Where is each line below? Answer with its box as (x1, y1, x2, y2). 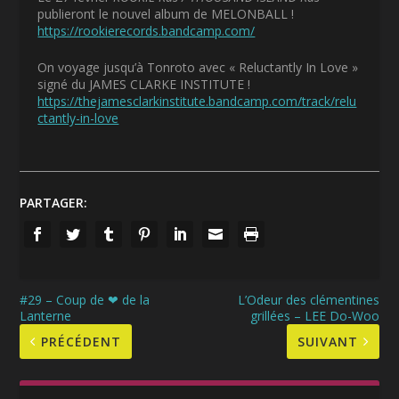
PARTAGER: (20, 194, 88, 212)
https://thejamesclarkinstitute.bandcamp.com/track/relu (37, 93, 357, 110)
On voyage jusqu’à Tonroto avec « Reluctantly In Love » (37, 59, 359, 77)
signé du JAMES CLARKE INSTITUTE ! (37, 76, 251, 94)
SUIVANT (297, 333, 358, 351)
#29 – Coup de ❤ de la (20, 291, 151, 309)
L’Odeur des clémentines (237, 291, 379, 309)
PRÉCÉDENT (41, 333, 122, 351)
